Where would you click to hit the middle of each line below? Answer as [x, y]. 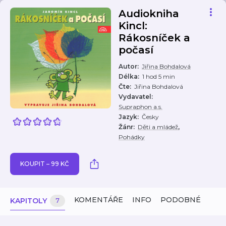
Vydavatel [135, 97]
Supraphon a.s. [140, 107]
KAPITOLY [29, 201]
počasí [136, 50]
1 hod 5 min [159, 76]
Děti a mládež [158, 127]
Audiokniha [149, 14]
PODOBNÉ [181, 200]
